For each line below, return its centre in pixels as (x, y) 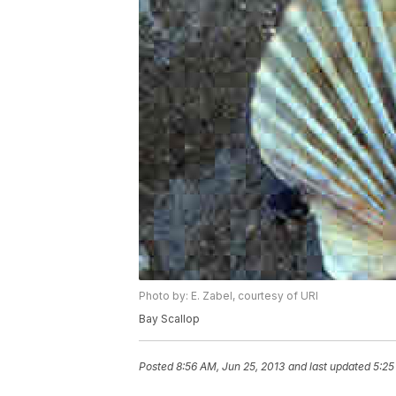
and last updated (329, 367)
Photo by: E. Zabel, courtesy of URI (228, 296)
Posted (157, 367)
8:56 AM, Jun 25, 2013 (230, 367)
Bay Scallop (169, 319)
